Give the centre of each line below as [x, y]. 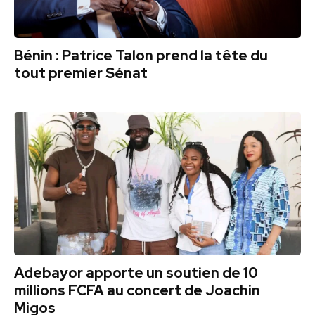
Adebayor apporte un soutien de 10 [136, 273]
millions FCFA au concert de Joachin [137, 291]
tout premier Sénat [81, 73]
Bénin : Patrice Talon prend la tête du [141, 56]
